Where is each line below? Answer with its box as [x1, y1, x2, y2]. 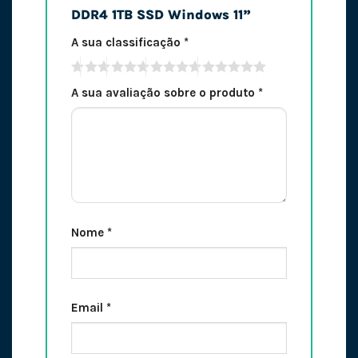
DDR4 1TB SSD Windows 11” [70, 7, 255, 23]
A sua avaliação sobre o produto [70, 86, 258, 101]
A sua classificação [70, 34, 184, 50]
